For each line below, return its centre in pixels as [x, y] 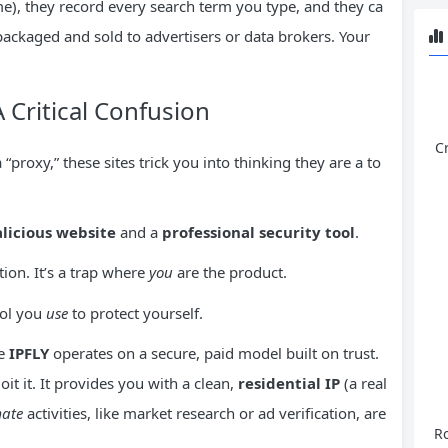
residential [281, 382]
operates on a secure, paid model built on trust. [214, 352]
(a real [363, 382]
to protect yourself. [135, 312]
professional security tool [258, 231]
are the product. [230, 271]
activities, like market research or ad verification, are [204, 412]
